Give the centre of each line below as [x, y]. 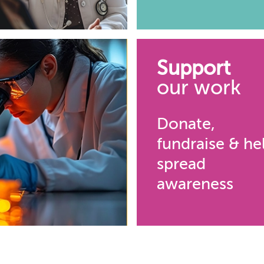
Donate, [186, 123]
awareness [195, 184]
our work [199, 88]
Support [194, 68]
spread [181, 164]
